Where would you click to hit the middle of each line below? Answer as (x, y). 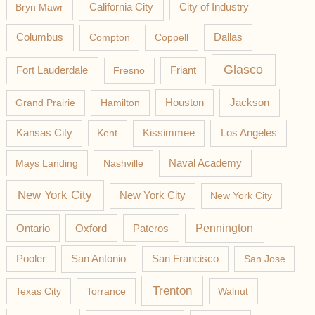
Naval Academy (205, 163)
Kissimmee (169, 133)
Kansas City (44, 133)
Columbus (40, 37)
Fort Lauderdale (52, 70)
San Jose (264, 259)
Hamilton (120, 103)
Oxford (91, 228)
